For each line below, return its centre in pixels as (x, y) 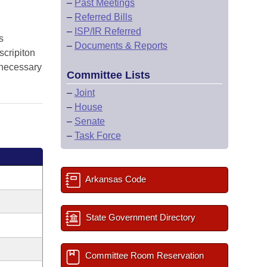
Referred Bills (103, 17)
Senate (90, 121)
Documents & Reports (121, 46)
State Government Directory (139, 217)
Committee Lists (108, 75)
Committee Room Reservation (143, 255)
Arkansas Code (115, 179)
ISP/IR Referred (108, 31)
